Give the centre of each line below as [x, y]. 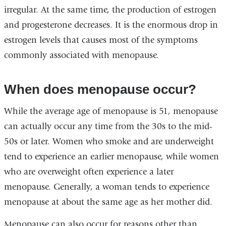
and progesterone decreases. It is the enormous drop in [111, 25]
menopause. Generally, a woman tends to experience [106, 187]
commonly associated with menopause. [81, 55]
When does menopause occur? [100, 90]
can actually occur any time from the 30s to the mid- [108, 127]
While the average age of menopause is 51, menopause [111, 111]
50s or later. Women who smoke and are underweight [109, 142]
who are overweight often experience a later [89, 172]
